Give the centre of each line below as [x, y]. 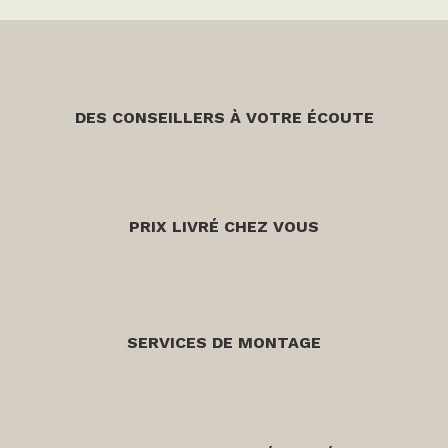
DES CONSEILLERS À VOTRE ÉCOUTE [224, 118]
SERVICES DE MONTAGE [224, 343]
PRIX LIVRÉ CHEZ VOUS [224, 227]
